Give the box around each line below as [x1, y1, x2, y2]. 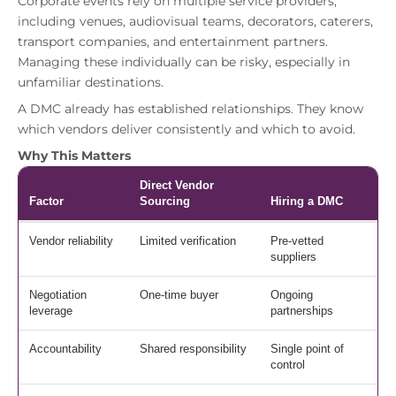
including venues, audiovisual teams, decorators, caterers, [18, 12, 373, 29]
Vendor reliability [29, 233, 113, 247]
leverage [29, 303, 72, 317]
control [270, 357, 305, 371]
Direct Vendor [140, 178, 214, 192]
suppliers [270, 249, 316, 263]
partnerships [270, 303, 333, 317]
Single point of [270, 341, 344, 355]
